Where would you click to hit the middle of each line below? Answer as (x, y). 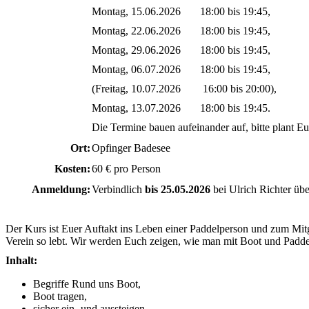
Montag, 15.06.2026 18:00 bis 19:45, (181, 11)
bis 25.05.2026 (178, 189)
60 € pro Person (126, 168)
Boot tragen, (60, 296)
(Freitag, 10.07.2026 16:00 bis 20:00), (184, 88)
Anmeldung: (61, 189)
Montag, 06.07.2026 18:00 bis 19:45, (181, 69)
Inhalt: (21, 260)
